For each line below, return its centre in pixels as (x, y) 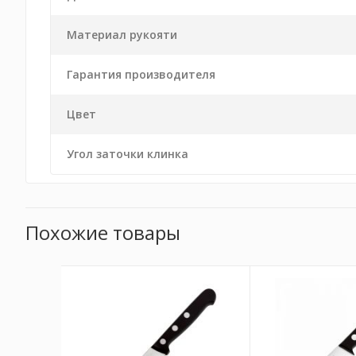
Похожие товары (103, 232)
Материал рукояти (122, 35)
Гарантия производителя (141, 74)
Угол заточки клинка (128, 154)
